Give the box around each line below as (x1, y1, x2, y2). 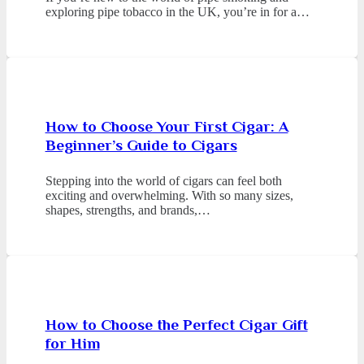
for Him (45, 335, 100, 353)
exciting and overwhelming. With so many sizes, (45, 188, 293, 202)
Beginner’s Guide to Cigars (45, 136, 237, 154)
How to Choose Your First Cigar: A (45, 117, 288, 135)
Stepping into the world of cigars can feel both (45, 173, 282, 188)
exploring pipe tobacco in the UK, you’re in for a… (45, 4, 310, 19)
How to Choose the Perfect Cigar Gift (45, 316, 308, 334)
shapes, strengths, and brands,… (45, 202, 210, 217)
